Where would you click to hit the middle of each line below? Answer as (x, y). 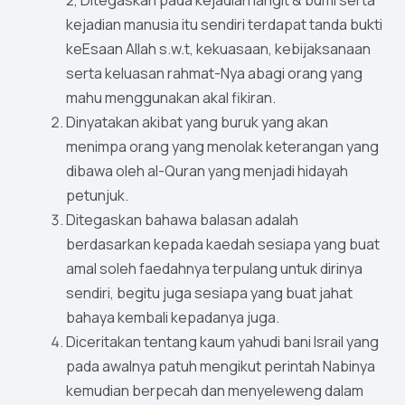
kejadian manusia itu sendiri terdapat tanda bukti (224, 25)
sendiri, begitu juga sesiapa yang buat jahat (209, 293)
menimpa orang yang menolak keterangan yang (222, 147)
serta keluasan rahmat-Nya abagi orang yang (214, 74)
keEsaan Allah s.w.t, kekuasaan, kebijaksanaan (218, 49)
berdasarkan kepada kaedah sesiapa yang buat (223, 245)
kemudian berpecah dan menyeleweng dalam (215, 391)
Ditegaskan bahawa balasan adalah (182, 220)
